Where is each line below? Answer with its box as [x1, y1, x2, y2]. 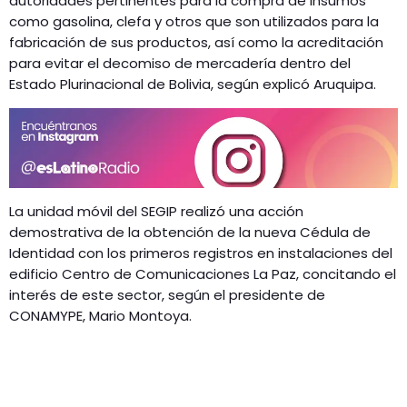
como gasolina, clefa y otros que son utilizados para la [9, 11, 379, 31]
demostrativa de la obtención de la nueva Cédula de [9, 223, 371, 243]
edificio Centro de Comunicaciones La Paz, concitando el [9, 264, 396, 284]
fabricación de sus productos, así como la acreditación [9, 32, 383, 52]
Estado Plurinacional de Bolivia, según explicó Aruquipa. [9, 74, 376, 94]
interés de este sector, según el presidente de [9, 285, 325, 305]
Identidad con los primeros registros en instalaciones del [9, 243, 392, 263]
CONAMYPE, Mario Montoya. [9, 306, 192, 326]
